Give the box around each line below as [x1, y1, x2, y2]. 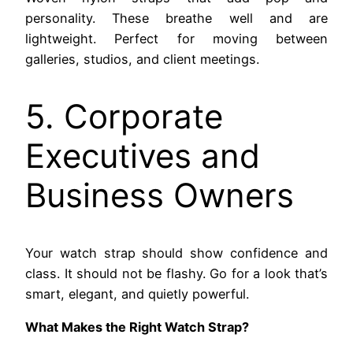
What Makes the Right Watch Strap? [25, 319, 249, 336]
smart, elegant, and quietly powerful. [25, 285, 249, 302]
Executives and [25, 136, 260, 176]
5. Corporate [25, 96, 223, 137]
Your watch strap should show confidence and [25, 244, 328, 261]
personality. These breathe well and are [25, 10, 328, 27]
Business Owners [25, 175, 294, 216]
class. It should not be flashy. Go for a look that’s [25, 265, 328, 281]
